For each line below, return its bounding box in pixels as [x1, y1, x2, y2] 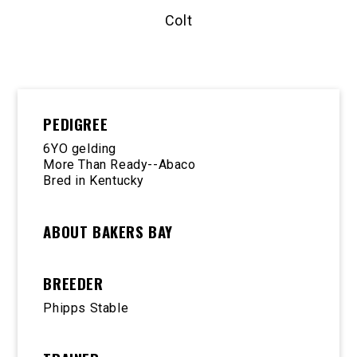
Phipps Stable [43, 300, 129, 316]
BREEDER [43, 272, 104, 294]
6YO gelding [43, 140, 117, 156]
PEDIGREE [43, 112, 108, 135]
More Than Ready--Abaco [43, 156, 196, 172]
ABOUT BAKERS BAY [43, 220, 174, 242]
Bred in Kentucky [43, 172, 145, 188]
